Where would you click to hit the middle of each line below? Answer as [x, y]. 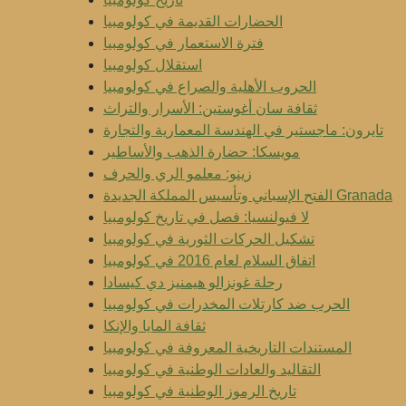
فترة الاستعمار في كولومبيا [184, 43]
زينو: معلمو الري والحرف [178, 174]
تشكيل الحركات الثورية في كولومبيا [209, 239]
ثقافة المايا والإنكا [155, 326]
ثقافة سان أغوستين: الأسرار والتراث [210, 108]
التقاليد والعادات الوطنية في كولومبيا [212, 369]
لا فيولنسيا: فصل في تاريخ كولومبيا [206, 217]
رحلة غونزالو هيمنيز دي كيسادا [193, 282]
